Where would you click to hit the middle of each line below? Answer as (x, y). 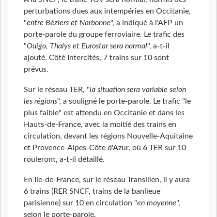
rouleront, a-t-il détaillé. (64, 160)
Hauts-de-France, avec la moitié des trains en (100, 125)
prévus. (36, 70)
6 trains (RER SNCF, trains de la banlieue (92, 192)
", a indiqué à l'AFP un (147, 23)
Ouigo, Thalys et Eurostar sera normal (87, 46)
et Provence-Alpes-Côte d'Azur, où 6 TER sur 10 (105, 148)
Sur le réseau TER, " (57, 90)
